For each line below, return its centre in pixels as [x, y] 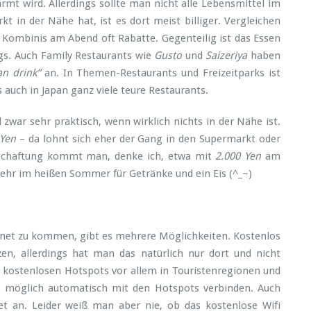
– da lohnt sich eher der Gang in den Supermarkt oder [149, 139]
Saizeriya [227, 56]
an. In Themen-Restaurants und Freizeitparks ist [160, 73]
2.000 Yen [238, 156]
